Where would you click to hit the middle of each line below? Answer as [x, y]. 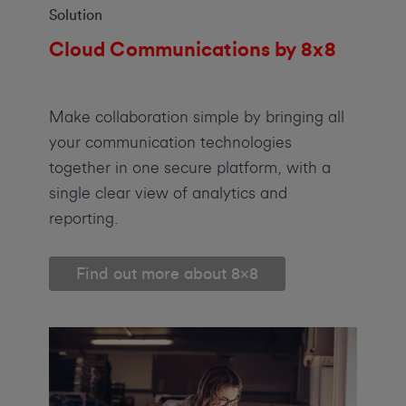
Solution [76, 16]
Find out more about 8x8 [167, 274]
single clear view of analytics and [168, 193]
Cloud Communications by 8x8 [192, 50]
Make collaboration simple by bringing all [196, 117]
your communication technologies [170, 143]
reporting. [83, 219]
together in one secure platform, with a [189, 168]
